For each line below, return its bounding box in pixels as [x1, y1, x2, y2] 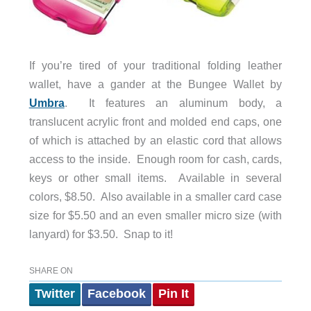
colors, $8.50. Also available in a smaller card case [28, 190, 283, 203]
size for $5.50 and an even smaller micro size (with [28, 208, 283, 221]
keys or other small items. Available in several [28, 171, 283, 184]
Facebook [87, 287, 146, 301]
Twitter [34, 287, 75, 301]
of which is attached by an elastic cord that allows [28, 133, 283, 146]
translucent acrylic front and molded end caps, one [28, 115, 283, 128]
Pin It [158, 287, 189, 301]
